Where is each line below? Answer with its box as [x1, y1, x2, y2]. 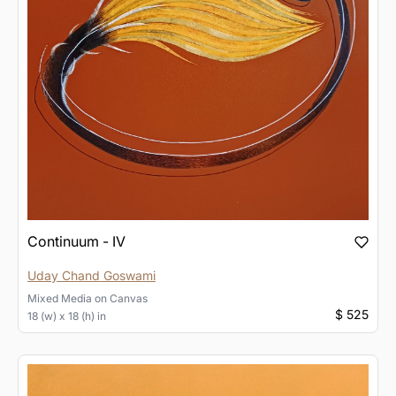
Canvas [110, 291, 148, 305]
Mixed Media [27, 291, 92, 305]
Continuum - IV [27, 232, 126, 250]
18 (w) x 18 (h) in [27, 308, 106, 323]
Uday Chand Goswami [27, 267, 156, 283]
